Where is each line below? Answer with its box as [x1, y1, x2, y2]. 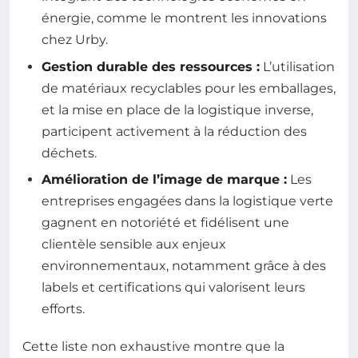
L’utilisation [260, 58, 335, 74]
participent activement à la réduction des [42, 123, 307, 139]
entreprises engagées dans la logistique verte [42, 193, 333, 209]
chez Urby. [42, 32, 108, 48]
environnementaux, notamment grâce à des [42, 258, 326, 274]
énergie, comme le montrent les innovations [42, 10, 327, 26]
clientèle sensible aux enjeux [42, 237, 226, 253]
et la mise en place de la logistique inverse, [42, 101, 313, 117]
